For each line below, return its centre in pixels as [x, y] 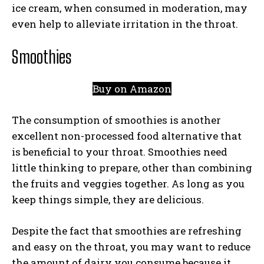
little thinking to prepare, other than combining [132, 168]
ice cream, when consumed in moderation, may [130, 8]
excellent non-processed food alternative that [127, 136]
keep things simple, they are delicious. [108, 199]
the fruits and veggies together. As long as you [128, 184]
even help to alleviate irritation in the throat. [125, 24]
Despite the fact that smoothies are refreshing [127, 231]
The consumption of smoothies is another [116, 120]
